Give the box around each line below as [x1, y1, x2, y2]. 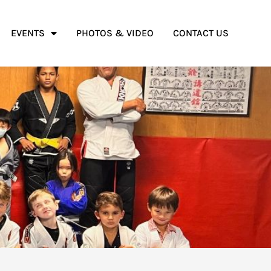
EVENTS [11, 27, 45, 39]
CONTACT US [173, 27, 229, 39]
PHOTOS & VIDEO [76, 27, 154, 39]
